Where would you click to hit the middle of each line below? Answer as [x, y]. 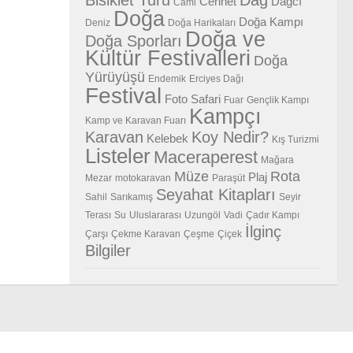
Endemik [167, 78]
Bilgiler [108, 250]
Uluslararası [155, 215]
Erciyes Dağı [216, 78]
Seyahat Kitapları [216, 194]
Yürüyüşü [115, 77]
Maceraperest [206, 157]
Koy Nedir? [230, 137]
